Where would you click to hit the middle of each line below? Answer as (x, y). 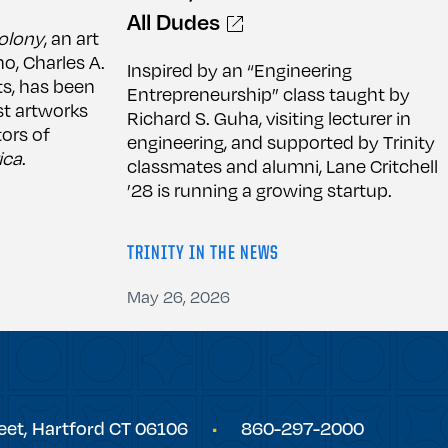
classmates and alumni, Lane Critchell (282, 165)
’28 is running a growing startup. (259, 189)
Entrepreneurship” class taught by (268, 93)
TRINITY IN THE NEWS (203, 253)
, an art (71, 37)
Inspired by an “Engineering (239, 69)
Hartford (68, 427)
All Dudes (173, 21)
